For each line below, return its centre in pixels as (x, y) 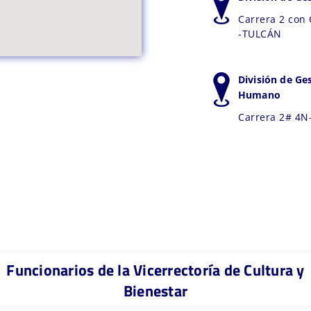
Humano (259, 95)
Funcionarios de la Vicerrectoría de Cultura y (155, 270)
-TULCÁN (260, 34)
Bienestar (155, 291)
